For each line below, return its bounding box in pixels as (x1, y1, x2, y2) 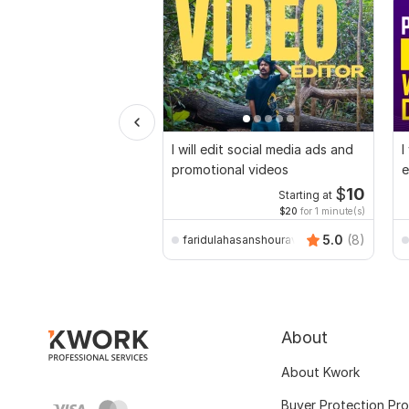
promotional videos (172, 162, 288, 178)
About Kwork (281, 364, 360, 381)
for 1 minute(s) (298, 205, 365, 217)
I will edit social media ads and (172, 142, 353, 158)
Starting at (278, 189, 332, 203)
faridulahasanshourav (183, 232, 298, 246)
